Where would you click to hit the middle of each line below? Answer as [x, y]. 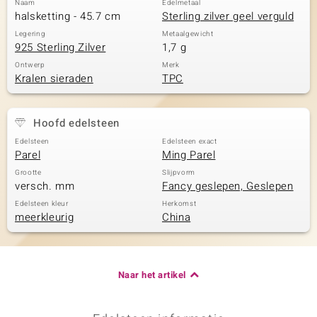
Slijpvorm [179, 173]
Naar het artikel [152, 275]
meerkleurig [45, 217]
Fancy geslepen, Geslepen [228, 186]
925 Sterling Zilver [60, 47]
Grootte [28, 173]
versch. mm [45, 186]
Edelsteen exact [190, 142]
